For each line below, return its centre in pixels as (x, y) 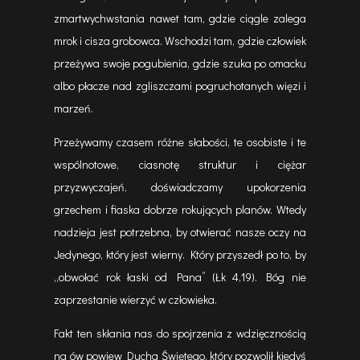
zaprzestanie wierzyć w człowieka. (136, 299)
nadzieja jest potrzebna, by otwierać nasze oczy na (180, 232)
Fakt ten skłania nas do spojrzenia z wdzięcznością (180, 333)
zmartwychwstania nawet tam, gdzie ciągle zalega (180, 18)
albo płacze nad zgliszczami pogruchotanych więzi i (180, 86)
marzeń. (74, 108)
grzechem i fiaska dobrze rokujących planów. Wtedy (180, 209)
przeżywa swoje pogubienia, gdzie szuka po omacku (180, 63)
